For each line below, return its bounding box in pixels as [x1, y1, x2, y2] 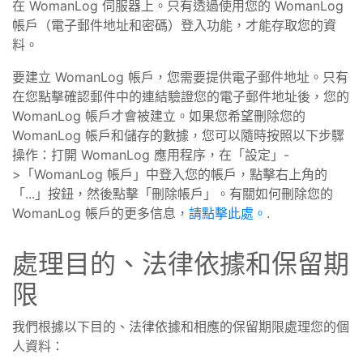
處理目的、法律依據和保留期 [12, 248, 349, 280]
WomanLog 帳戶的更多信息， [12, 205, 189, 221]
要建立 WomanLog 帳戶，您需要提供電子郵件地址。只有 [12, 69, 348, 85]
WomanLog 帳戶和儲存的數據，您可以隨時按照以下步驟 [12, 127, 344, 143]
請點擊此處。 [189, 205, 267, 221]
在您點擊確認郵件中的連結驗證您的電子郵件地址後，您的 [12, 88, 349, 105]
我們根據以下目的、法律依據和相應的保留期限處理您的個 [12, 318, 349, 335]
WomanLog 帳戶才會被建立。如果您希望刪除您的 [12, 108, 305, 124]
